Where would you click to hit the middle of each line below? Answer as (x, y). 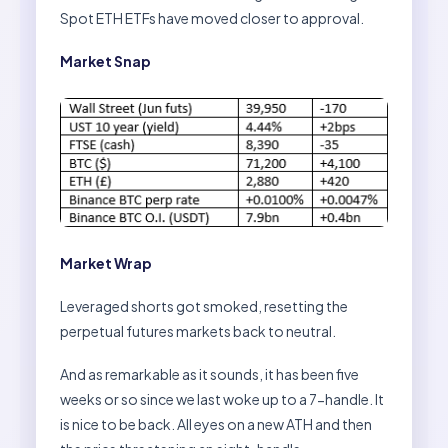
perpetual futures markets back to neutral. (198, 330)
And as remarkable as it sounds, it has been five (209, 373)
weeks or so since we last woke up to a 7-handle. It (222, 398)
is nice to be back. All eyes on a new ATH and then (216, 423)
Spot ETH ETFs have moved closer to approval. (212, 17)
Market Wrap (106, 262)
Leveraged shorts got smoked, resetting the (204, 305)
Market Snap (105, 60)
